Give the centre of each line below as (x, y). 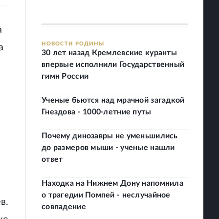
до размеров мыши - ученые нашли (108, 148)
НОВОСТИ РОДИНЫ (73, 44)
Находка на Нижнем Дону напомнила (112, 183)
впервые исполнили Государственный (113, 65)
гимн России (65, 76)
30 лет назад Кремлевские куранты (109, 53)
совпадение (64, 207)
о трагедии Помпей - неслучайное (106, 195)
